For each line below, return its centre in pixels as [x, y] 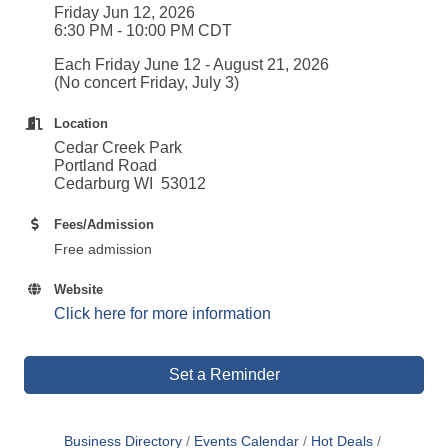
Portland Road [105, 165]
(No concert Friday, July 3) [146, 82]
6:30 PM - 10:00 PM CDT [143, 30]
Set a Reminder [224, 374]
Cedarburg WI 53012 [130, 183]
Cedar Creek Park [118, 147]
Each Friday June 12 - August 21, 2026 [191, 64]
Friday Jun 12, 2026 [124, 12]
